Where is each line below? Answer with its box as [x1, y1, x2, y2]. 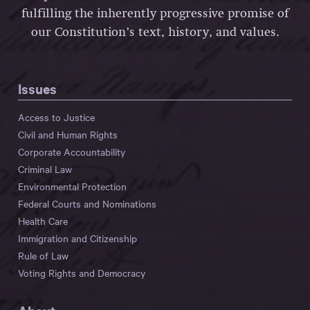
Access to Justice [18, 110, 95, 125]
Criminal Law [18, 162, 72, 176]
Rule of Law [18, 248, 69, 263]
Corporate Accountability [18, 145, 125, 159]
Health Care [18, 214, 68, 228]
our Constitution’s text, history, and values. [30, 26, 280, 39]
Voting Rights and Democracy [18, 266, 145, 280]
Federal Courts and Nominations [18, 197, 156, 211]
